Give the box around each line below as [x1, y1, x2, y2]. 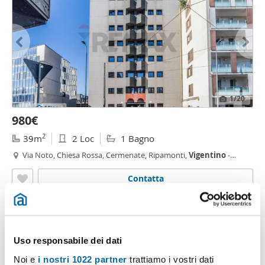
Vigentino [189, 150, 226, 160]
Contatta [127, 173, 164, 184]
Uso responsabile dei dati [14, 235, 122, 246]
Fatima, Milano [22, 160, 75, 171]
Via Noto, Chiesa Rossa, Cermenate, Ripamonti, [22, 150, 189, 160]
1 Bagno [118, 132, 154, 144]
